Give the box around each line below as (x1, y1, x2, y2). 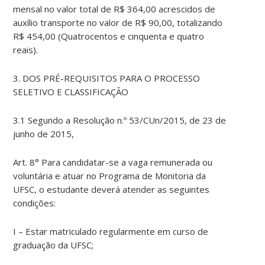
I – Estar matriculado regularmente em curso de (13, 225, 209, 238)
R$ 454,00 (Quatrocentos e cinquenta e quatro (13, 30, 205, 43)
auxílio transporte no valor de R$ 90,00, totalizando (13, 17, 223, 29)
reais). (13, 44, 38, 56)
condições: (13, 197, 56, 209)
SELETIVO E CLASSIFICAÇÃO (13, 86, 129, 98)
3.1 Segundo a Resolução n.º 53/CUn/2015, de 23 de (13, 114, 227, 127)
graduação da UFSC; (13, 239, 94, 251)
